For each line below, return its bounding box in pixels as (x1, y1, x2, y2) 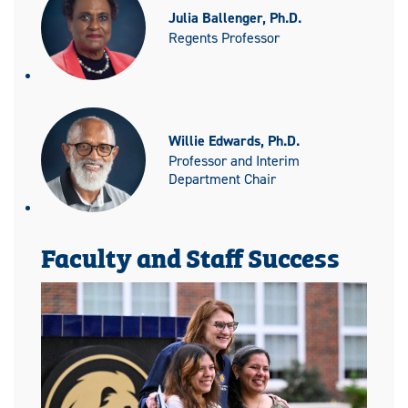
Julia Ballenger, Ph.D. (168, 7, 301, 27)
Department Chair (168, 168, 276, 189)
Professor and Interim (168, 150, 300, 170)
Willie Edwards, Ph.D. (168, 130, 300, 150)
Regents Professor (168, 27, 280, 47)
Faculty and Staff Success (41, 237, 340, 277)
